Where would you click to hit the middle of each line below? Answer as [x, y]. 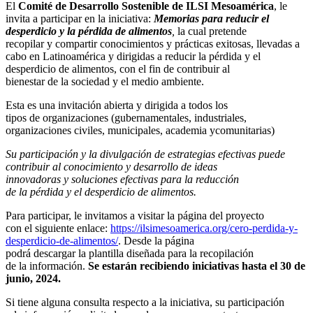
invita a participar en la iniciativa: [80, 18]
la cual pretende [212, 31]
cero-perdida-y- [264, 228]
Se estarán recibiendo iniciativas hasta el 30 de [197, 265]
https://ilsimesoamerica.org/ [170, 228]
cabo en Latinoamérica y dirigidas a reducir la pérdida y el [134, 56]
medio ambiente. [168, 81]
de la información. [47, 265]
